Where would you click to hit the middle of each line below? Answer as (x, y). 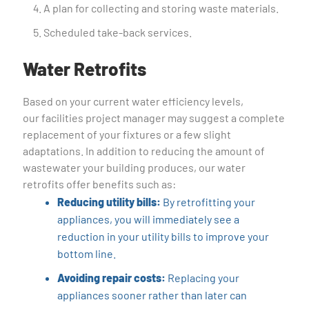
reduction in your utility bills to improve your (163, 236)
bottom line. (87, 253)
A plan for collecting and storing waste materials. (161, 8)
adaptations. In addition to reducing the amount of (144, 151)
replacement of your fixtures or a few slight (127, 134)
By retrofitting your (208, 202)
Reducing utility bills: (109, 202)
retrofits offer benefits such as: (100, 184)
